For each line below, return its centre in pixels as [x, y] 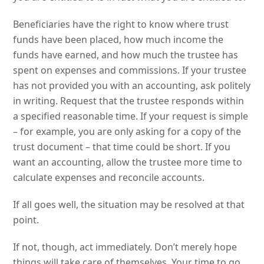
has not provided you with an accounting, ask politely [132, 85]
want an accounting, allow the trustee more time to [128, 162]
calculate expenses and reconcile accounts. [109, 177]
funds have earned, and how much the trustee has [126, 55]
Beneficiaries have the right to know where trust [121, 24]
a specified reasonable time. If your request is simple [131, 116]
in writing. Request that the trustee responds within [129, 100]
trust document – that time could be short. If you [122, 146]
